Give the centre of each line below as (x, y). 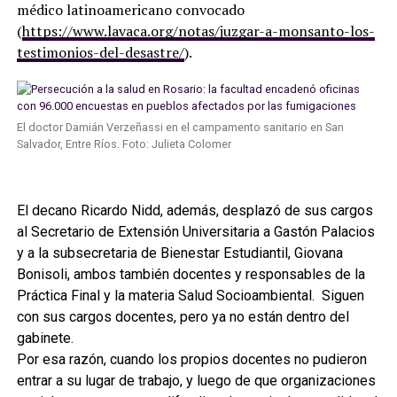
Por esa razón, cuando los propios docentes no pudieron (191, 359)
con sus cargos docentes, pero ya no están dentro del (183, 316)
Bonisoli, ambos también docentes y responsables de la (191, 274)
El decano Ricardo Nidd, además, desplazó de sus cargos (195, 210)
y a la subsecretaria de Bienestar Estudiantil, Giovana (179, 253)
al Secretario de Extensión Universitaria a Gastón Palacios (195, 231)
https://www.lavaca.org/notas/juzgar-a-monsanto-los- (198, 31)
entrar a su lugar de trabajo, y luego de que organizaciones (196, 380)
